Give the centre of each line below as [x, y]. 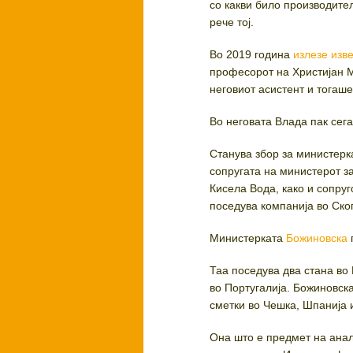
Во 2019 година [252, 55]
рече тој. [232, 22]
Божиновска [317, 238]
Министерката [248, 238]
